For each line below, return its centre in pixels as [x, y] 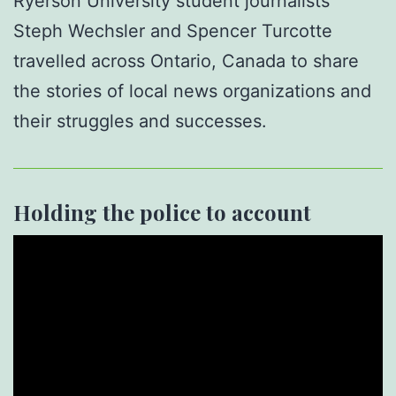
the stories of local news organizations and [192, 91]
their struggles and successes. [140, 121]
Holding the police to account [162, 212]
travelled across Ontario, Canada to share [186, 61]
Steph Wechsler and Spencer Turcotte [173, 30]
